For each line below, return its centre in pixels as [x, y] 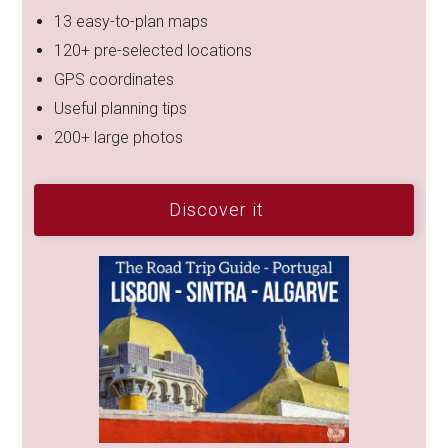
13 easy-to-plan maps [131, 21]
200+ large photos [121, 137]
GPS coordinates [116, 79]
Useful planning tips [121, 108]
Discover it [216, 209]
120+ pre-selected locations [153, 50]
